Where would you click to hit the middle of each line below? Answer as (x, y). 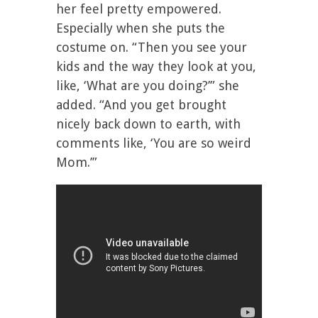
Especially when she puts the (141, 28)
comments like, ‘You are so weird (154, 143)
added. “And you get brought (141, 105)
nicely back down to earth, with (148, 124)
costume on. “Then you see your (152, 47)
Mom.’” (77, 162)
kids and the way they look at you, (156, 66)
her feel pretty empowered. (139, 9)
